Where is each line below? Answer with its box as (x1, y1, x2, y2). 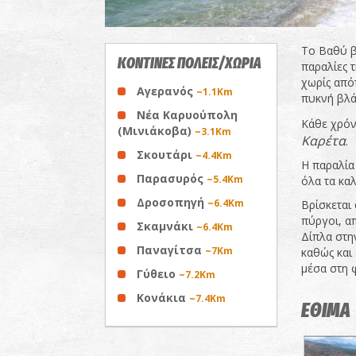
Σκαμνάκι (137, 219, 196, 234)
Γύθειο (137, 266, 179, 281)
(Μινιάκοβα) (118, 123, 195, 138)
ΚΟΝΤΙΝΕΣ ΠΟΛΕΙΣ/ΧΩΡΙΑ (118, 54, 261, 72)
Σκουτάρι (137, 147, 195, 162)
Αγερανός (137, 83, 196, 99)
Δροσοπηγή (137, 195, 207, 210)
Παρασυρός (137, 171, 207, 186)
